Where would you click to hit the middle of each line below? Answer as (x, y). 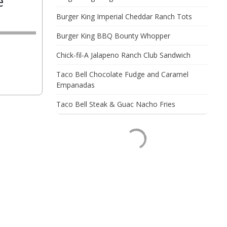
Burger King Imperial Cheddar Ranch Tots (124, 16)
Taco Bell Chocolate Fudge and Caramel (122, 74)
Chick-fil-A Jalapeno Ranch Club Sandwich (123, 55)
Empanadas (75, 85)
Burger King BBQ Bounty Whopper (113, 36)
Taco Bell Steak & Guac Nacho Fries (116, 104)
